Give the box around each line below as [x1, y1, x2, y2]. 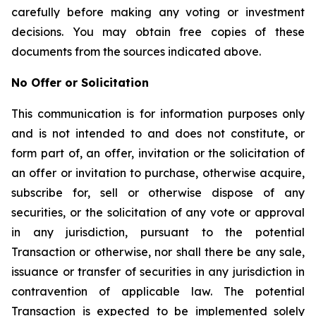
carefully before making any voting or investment [11, 5, 305, 19]
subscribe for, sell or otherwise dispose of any [11, 186, 305, 200]
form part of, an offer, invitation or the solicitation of [11, 146, 305, 160]
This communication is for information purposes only [11, 107, 305, 121]
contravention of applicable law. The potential [11, 284, 305, 298]
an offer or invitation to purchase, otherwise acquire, [11, 166, 305, 180]
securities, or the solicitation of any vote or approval [11, 205, 305, 219]
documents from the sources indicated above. [11, 44, 261, 59]
